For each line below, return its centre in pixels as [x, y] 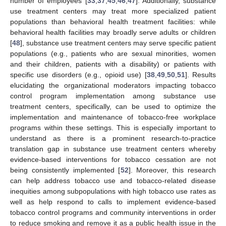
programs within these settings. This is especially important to [113, 127]
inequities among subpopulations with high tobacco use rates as [113, 191]
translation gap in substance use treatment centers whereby [113, 149]
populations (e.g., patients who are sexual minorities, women [113, 53]
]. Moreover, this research [172, 170]
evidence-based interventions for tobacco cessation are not [113, 159]
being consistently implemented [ [65, 170]
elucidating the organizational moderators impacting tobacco [113, 85]
